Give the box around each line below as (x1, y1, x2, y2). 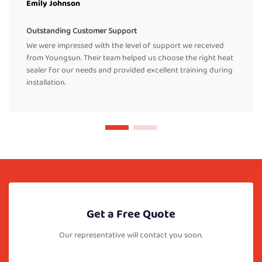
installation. (26, 76, 66, 89)
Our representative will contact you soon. (59, 229, 203, 242)
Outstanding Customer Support (26, 25, 137, 38)
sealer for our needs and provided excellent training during (26, 64, 233, 77)
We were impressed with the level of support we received (26, 39, 224, 53)
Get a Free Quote (87, 205, 175, 224)
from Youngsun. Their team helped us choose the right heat (26, 51, 233, 65)
